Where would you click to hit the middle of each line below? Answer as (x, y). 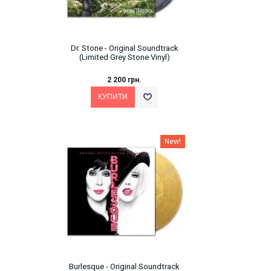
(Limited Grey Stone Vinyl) (124, 57)
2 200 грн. (124, 80)
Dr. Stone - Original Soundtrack (124, 48)
